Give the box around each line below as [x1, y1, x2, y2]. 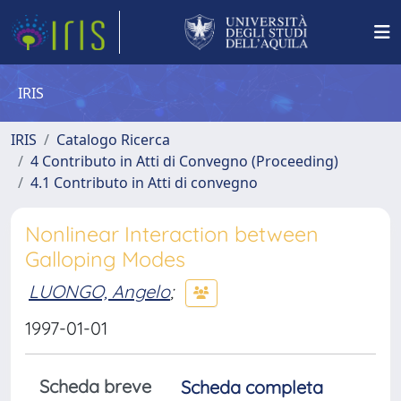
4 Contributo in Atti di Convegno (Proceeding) [30, 151, 338, 171]
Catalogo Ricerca [56, 130, 170, 149]
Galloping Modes [25, 246, 185, 272]
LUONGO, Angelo [29, 279, 170, 303]
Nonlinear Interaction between [25, 221, 319, 247]
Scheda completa [181, 376, 323, 398]
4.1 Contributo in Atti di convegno [30, 173, 258, 192]
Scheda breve [39, 375, 151, 397]
